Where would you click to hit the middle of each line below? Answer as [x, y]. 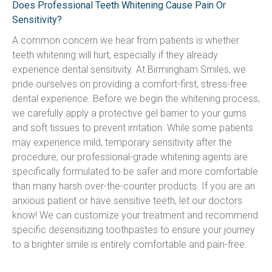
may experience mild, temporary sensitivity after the [122, 142]
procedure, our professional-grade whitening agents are [130, 157]
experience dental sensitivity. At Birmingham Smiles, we [129, 70]
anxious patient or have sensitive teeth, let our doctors [127, 201]
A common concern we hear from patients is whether [126, 40]
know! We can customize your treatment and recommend [135, 215]
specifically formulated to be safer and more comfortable [135, 172]
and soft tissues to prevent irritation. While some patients [133, 128]
